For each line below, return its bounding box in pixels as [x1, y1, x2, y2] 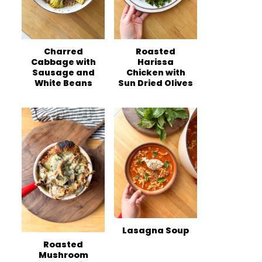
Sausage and [32, 67, 95, 78]
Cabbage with [30, 56, 96, 68]
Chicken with [126, 67, 185, 78]
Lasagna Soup [122, 225, 189, 237]
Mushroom [38, 249, 88, 261]
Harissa [137, 56, 174, 68]
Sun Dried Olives [118, 77, 193, 89]
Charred [43, 46, 83, 57]
